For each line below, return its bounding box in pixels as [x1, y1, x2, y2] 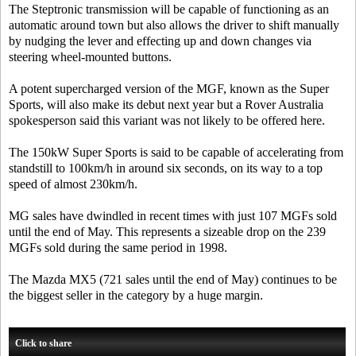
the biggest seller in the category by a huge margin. [9, 288, 263, 302]
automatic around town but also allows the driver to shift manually [9, 18, 339, 32]
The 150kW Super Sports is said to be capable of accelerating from [9, 145, 343, 159]
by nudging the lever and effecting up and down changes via [9, 34, 311, 48]
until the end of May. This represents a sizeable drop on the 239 [9, 225, 326, 238]
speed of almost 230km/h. [9, 177, 137, 191]
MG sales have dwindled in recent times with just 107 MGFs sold [9, 209, 337, 222]
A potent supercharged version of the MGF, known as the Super [9, 82, 329, 95]
